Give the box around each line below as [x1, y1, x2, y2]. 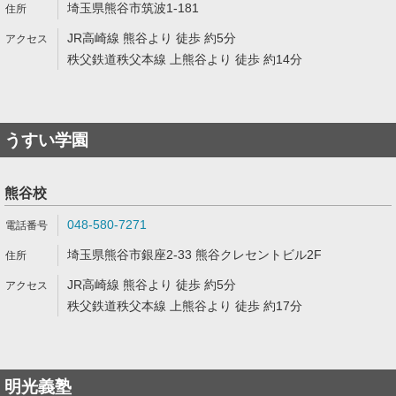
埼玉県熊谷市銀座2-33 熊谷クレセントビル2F [67, 247, 322, 262]
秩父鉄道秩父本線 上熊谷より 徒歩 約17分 [67, 299, 302, 313]
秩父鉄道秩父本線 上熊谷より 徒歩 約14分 [67, 52, 302, 66]
